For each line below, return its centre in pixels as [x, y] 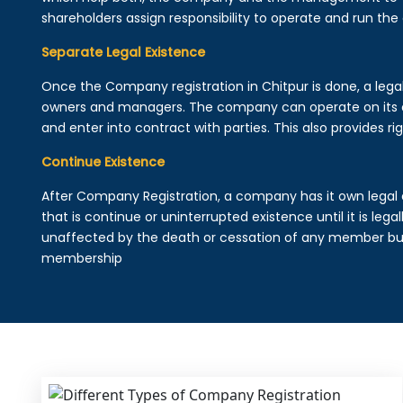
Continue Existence [103, 162]
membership [81, 258]
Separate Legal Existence [123, 52]
